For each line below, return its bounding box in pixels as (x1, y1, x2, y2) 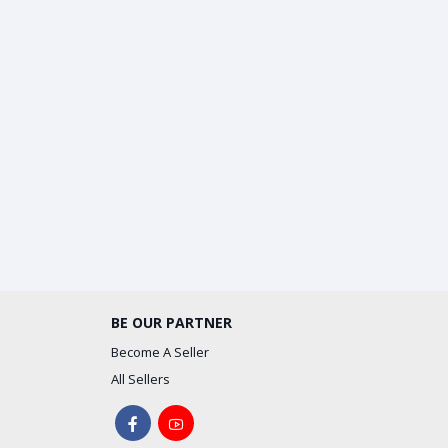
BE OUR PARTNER (111, 313, 232, 332)
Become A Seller (111, 343, 209, 361)
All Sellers (111, 370, 170, 388)
